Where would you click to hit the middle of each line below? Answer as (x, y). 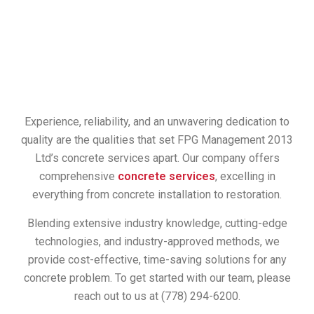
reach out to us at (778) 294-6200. (157, 296)
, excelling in (245, 177)
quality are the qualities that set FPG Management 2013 (157, 140)
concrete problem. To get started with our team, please (157, 278)
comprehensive (78, 177)
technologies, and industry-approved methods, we (157, 242)
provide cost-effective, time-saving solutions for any (157, 260)
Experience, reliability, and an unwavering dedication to (157, 122)
